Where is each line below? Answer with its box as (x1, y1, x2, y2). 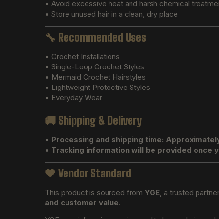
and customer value (45, 197, 119, 207)
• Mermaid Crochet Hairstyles (45, 72, 146, 82)
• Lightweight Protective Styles (45, 82, 150, 92)
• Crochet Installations (45, 51, 120, 61)
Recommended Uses (58, 30, 146, 44)
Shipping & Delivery (58, 114, 142, 128)
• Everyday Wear (45, 92, 102, 102)
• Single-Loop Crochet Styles (45, 62, 144, 71)
